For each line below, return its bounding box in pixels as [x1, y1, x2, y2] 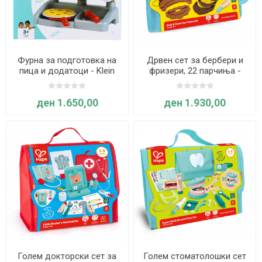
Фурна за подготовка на [18, 54, 117, 65]
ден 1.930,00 [164, 96, 226, 109]
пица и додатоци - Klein [19, 65, 115, 76]
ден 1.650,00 [36, 96, 98, 109]
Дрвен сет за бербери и [146, 54, 243, 65]
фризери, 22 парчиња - [149, 65, 241, 76]
